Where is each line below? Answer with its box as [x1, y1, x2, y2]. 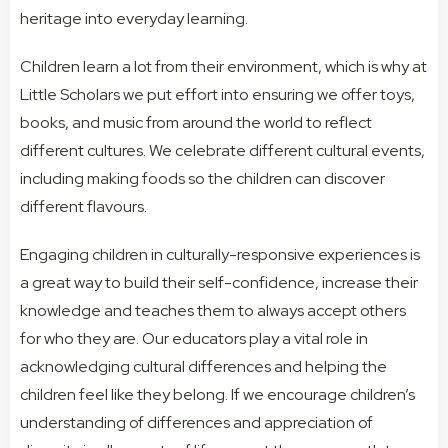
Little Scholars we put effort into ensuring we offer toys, [20, 84, 415, 106]
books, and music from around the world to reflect [20, 112, 372, 134]
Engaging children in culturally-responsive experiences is [20, 244, 420, 266]
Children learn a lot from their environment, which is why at [20, 56, 427, 78]
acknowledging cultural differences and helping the [20, 356, 387, 378]
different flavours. [20, 196, 147, 218]
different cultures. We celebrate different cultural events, [20, 140, 425, 162]
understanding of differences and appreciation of [20, 412, 373, 434]
